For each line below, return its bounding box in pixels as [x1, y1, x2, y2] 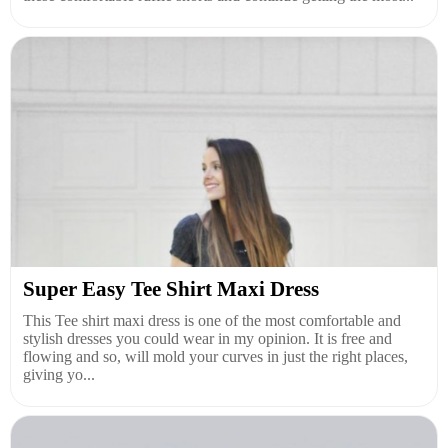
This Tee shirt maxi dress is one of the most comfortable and [23, 312, 401, 330]
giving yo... [23, 366, 95, 384]
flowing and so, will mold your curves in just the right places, [23, 348, 408, 366]
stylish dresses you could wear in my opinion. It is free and [23, 330, 392, 348]
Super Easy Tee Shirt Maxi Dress [23, 277, 319, 302]
